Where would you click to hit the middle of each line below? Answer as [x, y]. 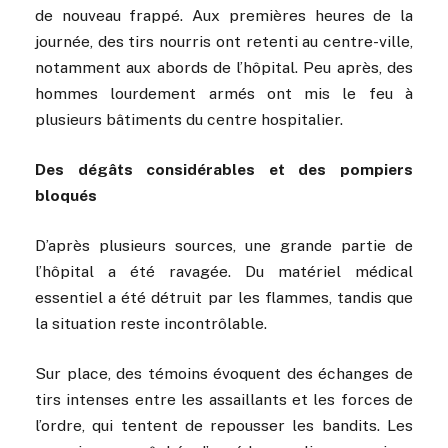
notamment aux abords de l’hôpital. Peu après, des [224, 67]
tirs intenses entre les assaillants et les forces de [224, 400]
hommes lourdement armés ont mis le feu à [224, 93]
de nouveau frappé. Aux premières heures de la [224, 15]
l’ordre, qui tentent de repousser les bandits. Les [224, 426]
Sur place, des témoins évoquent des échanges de [224, 374]
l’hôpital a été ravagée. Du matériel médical [224, 272]
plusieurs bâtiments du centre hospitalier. [189, 119]
